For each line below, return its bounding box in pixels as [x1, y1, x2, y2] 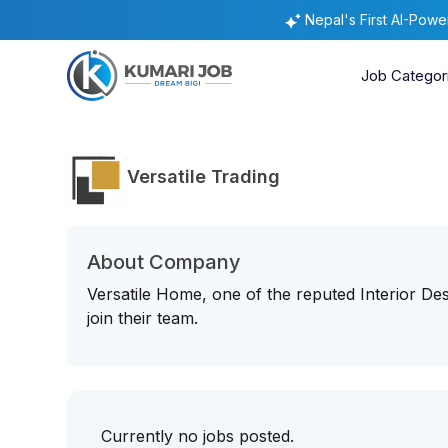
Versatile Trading [127, 165, 281, 187]
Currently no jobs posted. [101, 426, 295, 446]
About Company [87, 250, 242, 274]
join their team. [87, 308, 199, 328]
